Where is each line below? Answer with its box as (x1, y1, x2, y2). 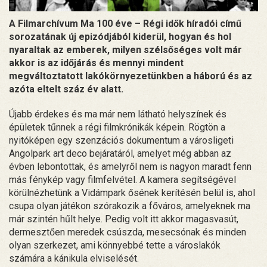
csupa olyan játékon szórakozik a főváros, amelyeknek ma (9, 200, 250, 212)
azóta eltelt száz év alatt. (9, 83, 123, 95)
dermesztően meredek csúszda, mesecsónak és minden (9, 226, 246, 238)
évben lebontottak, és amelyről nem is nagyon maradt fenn (9, 160, 252, 172)
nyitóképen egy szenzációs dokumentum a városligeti (9, 134, 234, 146)
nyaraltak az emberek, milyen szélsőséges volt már (9, 44, 242, 55)
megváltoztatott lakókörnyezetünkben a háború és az (9, 70, 252, 82)
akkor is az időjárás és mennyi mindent (9, 57, 184, 69)
